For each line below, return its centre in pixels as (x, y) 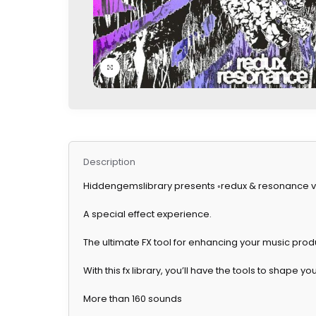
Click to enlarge (154, 67)
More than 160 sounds (132, 299)
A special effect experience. (147, 214)
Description (109, 162)
